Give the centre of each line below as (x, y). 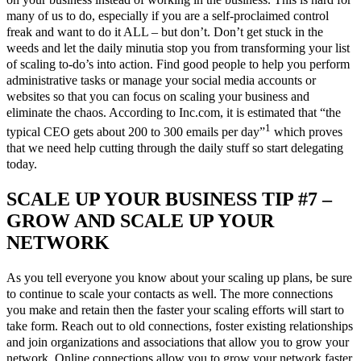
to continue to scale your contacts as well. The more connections (170, 293)
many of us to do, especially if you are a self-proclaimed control (168, 15)
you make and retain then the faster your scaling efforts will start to (175, 309)
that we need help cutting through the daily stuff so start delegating (175, 147)
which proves (307, 131)
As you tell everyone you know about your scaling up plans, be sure (179, 277)
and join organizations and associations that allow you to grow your (178, 342)
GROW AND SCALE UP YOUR (140, 220)
